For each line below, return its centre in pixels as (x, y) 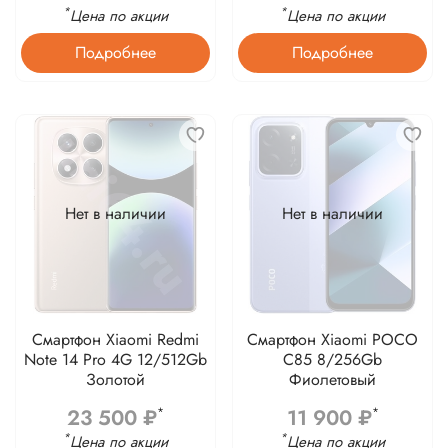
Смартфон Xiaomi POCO (332, 339)
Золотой (115, 379)
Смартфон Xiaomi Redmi (115, 339)
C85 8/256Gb (332, 359)
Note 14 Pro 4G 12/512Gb (115, 359)
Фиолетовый (332, 379)
